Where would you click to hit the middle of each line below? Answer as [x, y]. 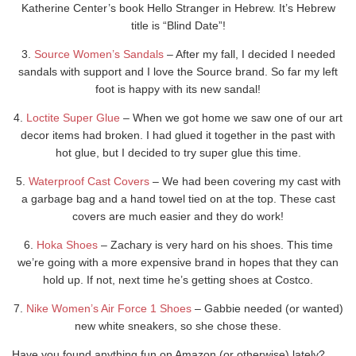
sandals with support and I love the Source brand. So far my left [178, 71]
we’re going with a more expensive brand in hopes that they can [178, 262]
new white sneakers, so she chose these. [178, 325]
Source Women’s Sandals [99, 54]
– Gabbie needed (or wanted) [267, 308]
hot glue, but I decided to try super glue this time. [178, 152]
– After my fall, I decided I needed [249, 54]
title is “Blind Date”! [178, 25]
